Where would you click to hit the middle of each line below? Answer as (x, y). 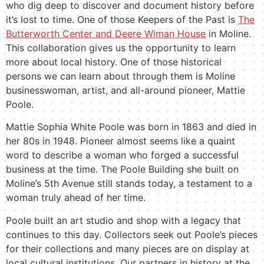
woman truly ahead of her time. (76, 198)
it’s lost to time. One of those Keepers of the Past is (122, 19)
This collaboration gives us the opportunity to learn (121, 47)
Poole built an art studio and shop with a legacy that (123, 220)
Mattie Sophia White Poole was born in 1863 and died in (131, 127)
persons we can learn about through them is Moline (121, 76)
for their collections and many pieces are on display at (128, 248)
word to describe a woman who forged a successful (122, 155)
